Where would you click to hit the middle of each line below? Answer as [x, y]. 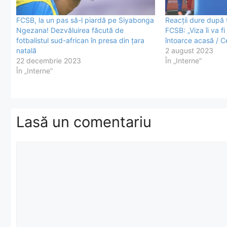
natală [26, 50]
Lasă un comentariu [84, 122]
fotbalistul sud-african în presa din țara [80, 40]
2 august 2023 [189, 50]
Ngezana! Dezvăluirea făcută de [70, 30]
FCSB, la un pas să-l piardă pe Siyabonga [85, 20]
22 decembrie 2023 [49, 60]
